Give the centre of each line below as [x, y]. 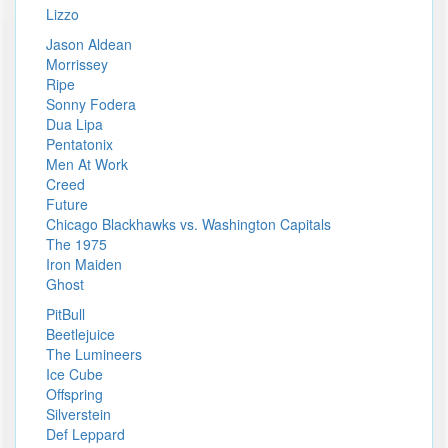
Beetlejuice [80, 334]
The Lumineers [94, 354]
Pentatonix [79, 144]
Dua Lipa [74, 124]
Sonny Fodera [91, 104]
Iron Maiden [84, 264]
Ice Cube [74, 374]
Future [67, 204]
